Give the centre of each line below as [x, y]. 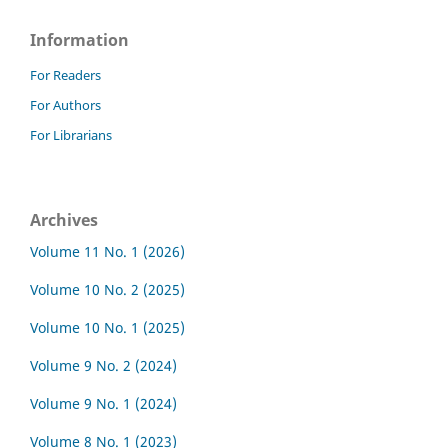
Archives [64, 219]
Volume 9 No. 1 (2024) [103, 403]
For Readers [65, 74]
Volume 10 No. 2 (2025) [107, 289]
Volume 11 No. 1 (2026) [107, 251]
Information [79, 39]
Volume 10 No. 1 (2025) [107, 327]
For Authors [65, 104]
